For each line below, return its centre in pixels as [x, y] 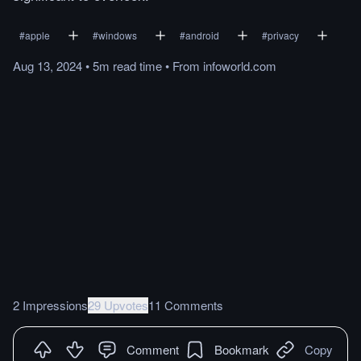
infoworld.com [240, 66]
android [202, 35]
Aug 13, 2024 [48, 66]
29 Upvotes [118, 305]
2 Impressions [50, 305]
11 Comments [186, 305]
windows [118, 35]
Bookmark [242, 349]
